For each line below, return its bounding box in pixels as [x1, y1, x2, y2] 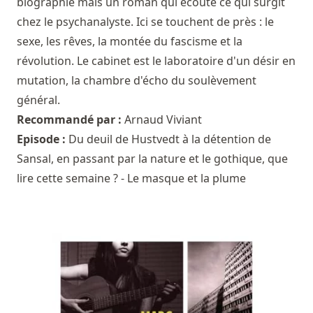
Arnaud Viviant [124, 111, 202, 127]
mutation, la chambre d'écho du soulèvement [17, 72, 256, 88]
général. [17, 92, 60, 108]
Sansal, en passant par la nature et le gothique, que [17, 150, 288, 166]
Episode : [17, 131, 68, 147]
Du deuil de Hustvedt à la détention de [68, 131, 271, 147]
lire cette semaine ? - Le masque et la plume [17, 170, 246, 186]
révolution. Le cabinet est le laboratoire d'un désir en [17, 52, 296, 68]
